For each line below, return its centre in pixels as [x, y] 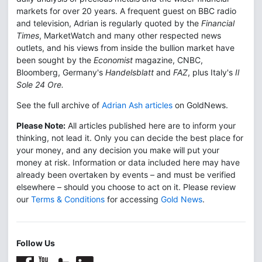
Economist [113, 60]
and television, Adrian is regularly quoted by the [109, 23]
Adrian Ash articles [137, 105]
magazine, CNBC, [168, 60]
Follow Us [36, 243]
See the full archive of [59, 105]
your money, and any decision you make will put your [118, 150]
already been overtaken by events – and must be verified [126, 174]
